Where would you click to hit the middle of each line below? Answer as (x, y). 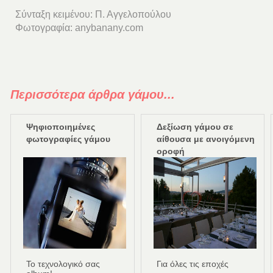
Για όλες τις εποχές (192, 264)
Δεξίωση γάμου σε (195, 127)
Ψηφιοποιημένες (60, 127)
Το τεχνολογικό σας (63, 264)
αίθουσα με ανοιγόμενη (205, 139)
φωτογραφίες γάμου (68, 139)
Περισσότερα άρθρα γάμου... (92, 95)
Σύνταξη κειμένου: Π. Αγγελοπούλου (94, 14)
